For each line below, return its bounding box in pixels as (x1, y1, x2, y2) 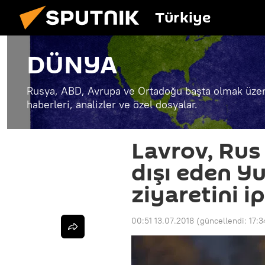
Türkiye (155, 8, 211, 28)
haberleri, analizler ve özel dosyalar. (27, 98, 198, 111)
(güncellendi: (196, 215, 249, 226)
